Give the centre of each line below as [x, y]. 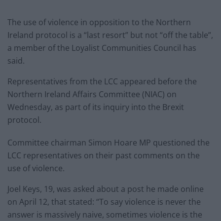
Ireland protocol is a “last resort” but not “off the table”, [110, 35]
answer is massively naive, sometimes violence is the [105, 214]
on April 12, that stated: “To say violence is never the [104, 202]
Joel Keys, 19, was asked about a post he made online [106, 189]
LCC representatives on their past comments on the [104, 155]
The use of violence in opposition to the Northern [99, 22]
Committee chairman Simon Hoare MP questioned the [109, 142]
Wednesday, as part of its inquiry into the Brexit [96, 107]
